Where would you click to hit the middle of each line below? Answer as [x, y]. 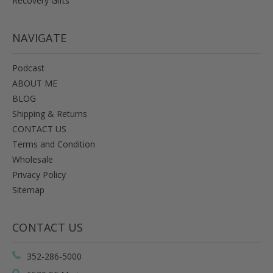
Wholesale [33, 159]
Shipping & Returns [50, 113]
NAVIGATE [39, 37]
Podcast [28, 68]
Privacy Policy [39, 174]
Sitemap [28, 190]
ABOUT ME [35, 83]
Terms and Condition [54, 144]
